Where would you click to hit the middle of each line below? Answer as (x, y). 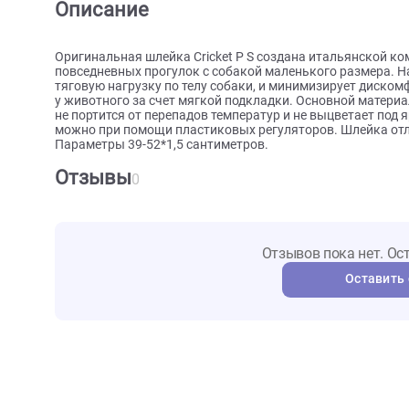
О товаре (117, 56)
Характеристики (257, 56)
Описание (113, 102)
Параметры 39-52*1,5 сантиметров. (179, 252)
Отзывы (103, 288)
